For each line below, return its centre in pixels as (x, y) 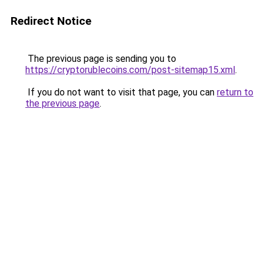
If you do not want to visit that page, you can (121, 92)
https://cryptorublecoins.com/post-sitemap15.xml (130, 70)
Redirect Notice (51, 21)
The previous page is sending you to (101, 59)
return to (235, 92)
